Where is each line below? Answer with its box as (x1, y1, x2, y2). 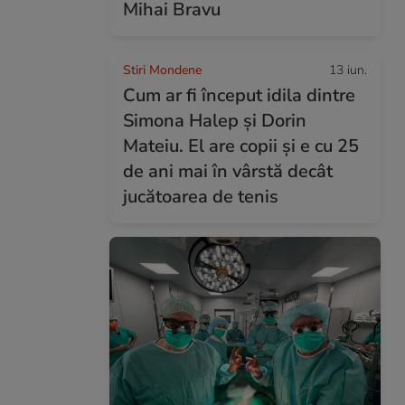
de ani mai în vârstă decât (123, 159, 333, 184)
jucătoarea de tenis (123, 184, 278, 209)
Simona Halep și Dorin (123, 108, 306, 133)
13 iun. (329, 61, 367, 79)
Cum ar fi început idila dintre (123, 83, 355, 108)
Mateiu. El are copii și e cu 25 (123, 134, 359, 158)
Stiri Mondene (123, 61, 202, 79)
